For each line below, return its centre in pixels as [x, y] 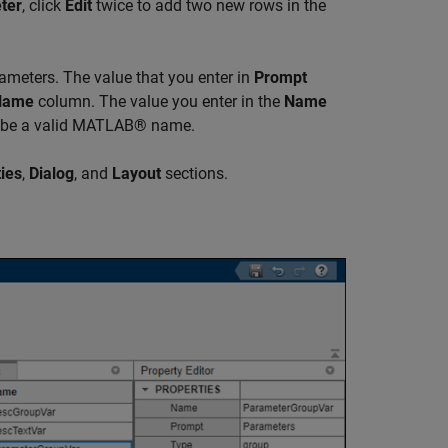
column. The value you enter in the [159, 102]
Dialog [51, 174]
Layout [136, 174]
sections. [194, 174]
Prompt [280, 78]
